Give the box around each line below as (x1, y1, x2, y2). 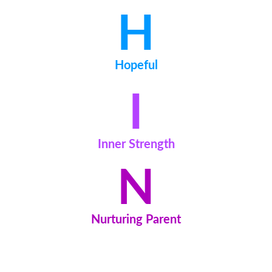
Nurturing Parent (91, 214, 181, 226)
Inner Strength (97, 138, 175, 151)
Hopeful (114, 59, 158, 72)
